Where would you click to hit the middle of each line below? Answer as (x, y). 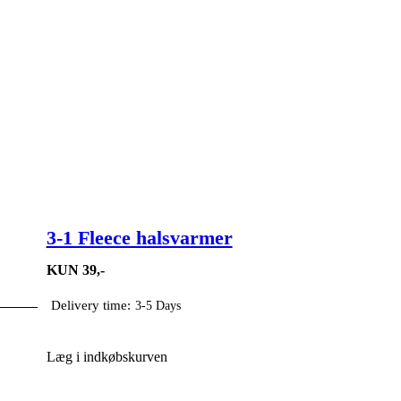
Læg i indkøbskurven (107, 357)
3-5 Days (158, 305)
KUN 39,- (75, 269)
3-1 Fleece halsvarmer (139, 238)
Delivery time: (90, 305)
